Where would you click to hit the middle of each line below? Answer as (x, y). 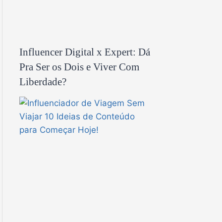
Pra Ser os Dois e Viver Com (79, 67)
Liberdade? (43, 82)
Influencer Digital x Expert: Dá (85, 52)
